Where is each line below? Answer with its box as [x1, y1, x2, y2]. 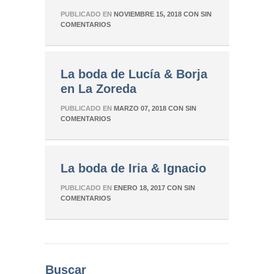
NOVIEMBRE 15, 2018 [114, 10, 182, 18]
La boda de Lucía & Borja [61, 67, 207, 81]
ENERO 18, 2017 [114, 184, 165, 191]
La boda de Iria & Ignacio [61, 161, 206, 175]
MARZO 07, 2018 [114, 105, 166, 112]
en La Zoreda [61, 82, 136, 95]
